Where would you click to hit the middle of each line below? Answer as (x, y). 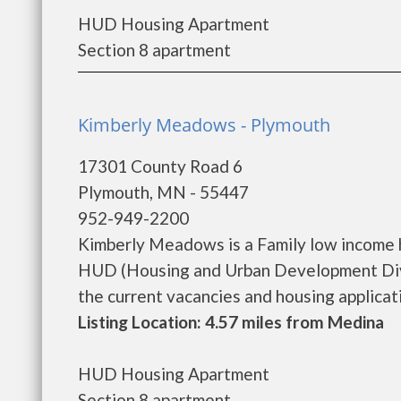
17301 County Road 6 (160, 166)
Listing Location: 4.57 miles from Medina (231, 322)
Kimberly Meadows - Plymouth (204, 125)
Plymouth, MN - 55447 (163, 192)
